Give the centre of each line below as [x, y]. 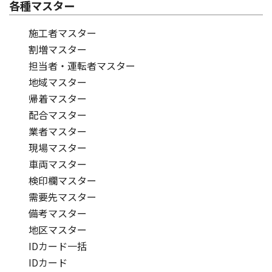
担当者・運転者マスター [82, 66]
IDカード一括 [58, 246]
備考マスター [58, 213]
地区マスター [58, 230]
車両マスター [58, 164]
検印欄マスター [63, 181]
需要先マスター [63, 197]
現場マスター [58, 148]
